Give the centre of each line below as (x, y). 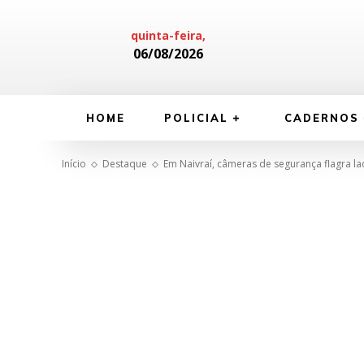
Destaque (125, 164)
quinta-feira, (168, 35)
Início (74, 164)
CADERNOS (322, 118)
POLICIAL (196, 118)
